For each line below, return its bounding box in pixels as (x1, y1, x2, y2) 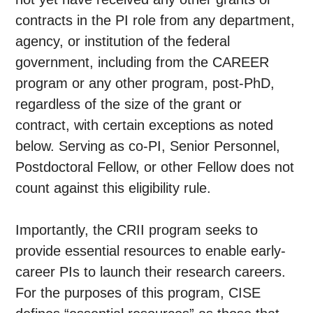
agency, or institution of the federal (15, 34, 231, 50)
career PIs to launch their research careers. (15, 264, 286, 280)
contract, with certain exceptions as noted (15, 117, 274, 133)
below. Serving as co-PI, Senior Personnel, (15, 138, 281, 154)
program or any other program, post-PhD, (15, 75, 275, 92)
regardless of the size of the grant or (15, 96, 242, 112)
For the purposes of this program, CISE (15, 285, 261, 301)
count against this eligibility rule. (15, 180, 212, 196)
